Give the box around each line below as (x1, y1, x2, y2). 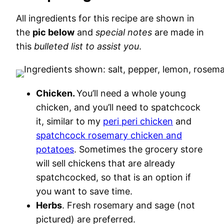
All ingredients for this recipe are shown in (16, 13, 194, 23)
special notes (95, 27, 152, 37)
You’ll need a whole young (76, 88, 186, 98)
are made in (152, 27, 204, 37)
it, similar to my (36, 116, 103, 126)
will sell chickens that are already (36, 158, 175, 168)
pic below (32, 27, 74, 37)
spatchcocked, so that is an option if (36, 172, 191, 182)
